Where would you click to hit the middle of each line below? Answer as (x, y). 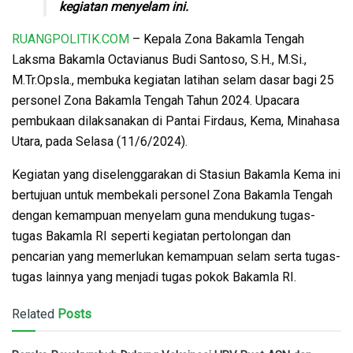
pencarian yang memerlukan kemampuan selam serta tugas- (176, 256)
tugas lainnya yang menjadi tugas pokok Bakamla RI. (154, 277)
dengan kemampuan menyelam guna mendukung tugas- (163, 215)
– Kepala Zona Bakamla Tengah (217, 39)
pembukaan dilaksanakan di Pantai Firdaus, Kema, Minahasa (176, 121)
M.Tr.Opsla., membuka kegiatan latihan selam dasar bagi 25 (173, 80)
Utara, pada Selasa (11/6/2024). (100, 141)
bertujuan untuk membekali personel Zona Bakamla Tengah (172, 195)
